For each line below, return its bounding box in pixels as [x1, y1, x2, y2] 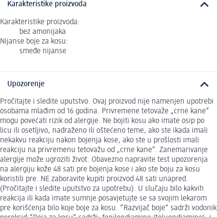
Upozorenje [7, 80, 45, 88]
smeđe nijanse [19, 47, 66, 55]
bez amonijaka [19, 28, 66, 36]
